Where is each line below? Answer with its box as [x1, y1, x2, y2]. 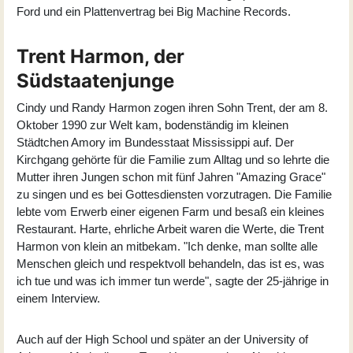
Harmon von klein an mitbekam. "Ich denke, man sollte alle [17, 239, 318, 253]
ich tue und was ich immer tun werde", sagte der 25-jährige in [17, 273, 329, 288]
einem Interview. [17, 291, 100, 305]
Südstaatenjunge [17, 69, 174, 92]
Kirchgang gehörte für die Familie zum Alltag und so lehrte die [17, 152, 329, 166]
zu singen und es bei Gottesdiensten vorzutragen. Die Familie [17, 187, 332, 201]
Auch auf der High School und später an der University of [17, 332, 308, 346]
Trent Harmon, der [17, 44, 184, 68]
